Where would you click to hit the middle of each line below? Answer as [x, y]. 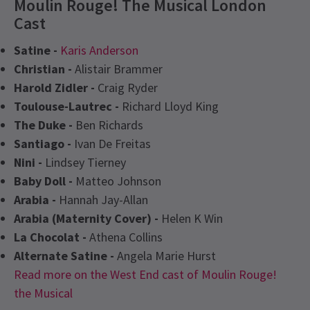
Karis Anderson [99, 51]
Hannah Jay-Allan [102, 200]
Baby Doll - [43, 181]
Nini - [28, 163]
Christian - [43, 69]
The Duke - [43, 125]
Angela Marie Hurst [165, 256]
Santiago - [43, 144]
